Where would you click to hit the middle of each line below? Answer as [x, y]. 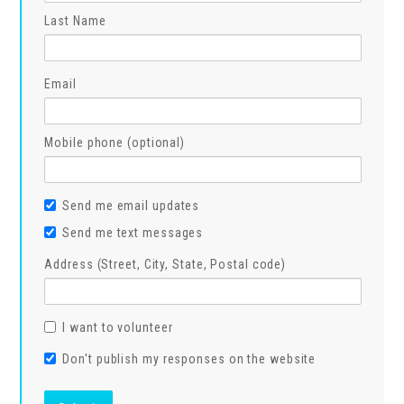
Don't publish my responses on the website [189, 359]
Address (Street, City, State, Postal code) [165, 264]
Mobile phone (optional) [115, 142]
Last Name [75, 21]
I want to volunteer [118, 327]
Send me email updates [131, 206]
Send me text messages [133, 233]
